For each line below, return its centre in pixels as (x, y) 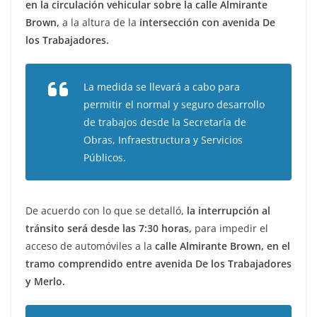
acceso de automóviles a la (89, 246)
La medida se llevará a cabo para (162, 87)
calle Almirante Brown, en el (221, 246)
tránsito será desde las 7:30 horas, (109, 229)
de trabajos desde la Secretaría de (165, 122)
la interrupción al (229, 211)
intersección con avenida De (206, 23)
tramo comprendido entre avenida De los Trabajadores (158, 264)
